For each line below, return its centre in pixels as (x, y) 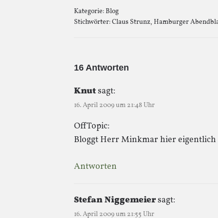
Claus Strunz (131, 22)
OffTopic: (92, 126)
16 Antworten (101, 68)
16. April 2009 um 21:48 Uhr (114, 105)
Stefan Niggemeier (115, 200)
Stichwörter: (93, 22)
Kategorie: (90, 11)
